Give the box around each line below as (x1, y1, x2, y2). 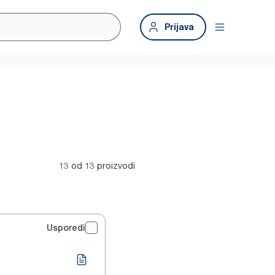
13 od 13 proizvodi (59, 160, 135, 171)
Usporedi (47, 223, 85, 233)
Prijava (165, 21, 194, 32)
